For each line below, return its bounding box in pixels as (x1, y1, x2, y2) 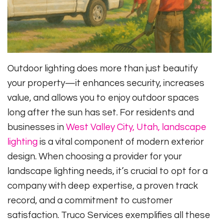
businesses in (7, 122, 66, 132)
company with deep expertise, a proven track (7, 181, 198, 191)
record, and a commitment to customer (7, 196, 173, 206)
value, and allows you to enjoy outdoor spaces (7, 93, 199, 103)
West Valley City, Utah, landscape (66, 122, 206, 132)
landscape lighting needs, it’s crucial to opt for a (7, 166, 208, 176)
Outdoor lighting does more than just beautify (7, 64, 197, 74)
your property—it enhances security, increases (7, 78, 204, 88)
